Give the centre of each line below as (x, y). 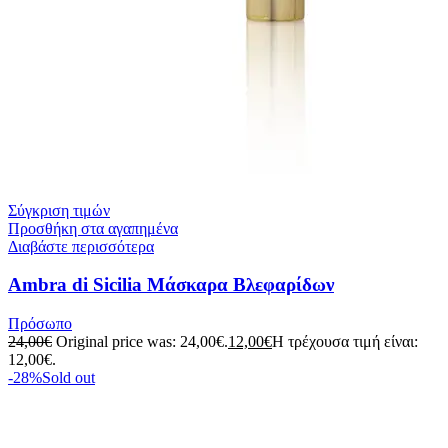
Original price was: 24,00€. (142, 342)
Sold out (68, 378)
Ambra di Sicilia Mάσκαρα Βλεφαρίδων (171, 285)
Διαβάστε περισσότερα (81, 246)
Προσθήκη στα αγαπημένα (93, 228)
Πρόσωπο (40, 324)
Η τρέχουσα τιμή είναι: (345, 342)
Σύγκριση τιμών (59, 210)
